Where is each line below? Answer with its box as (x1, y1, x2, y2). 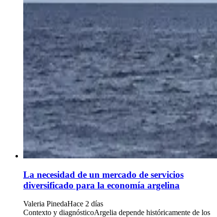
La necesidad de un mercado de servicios (23, 169, 184, 180)
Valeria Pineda (23, 200, 67, 208)
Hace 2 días (67, 200, 103, 208)
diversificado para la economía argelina (23, 180, 180, 190)
